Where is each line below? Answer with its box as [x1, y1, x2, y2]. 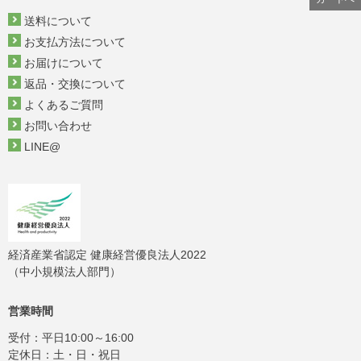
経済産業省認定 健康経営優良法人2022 [8, 248, 206, 262]
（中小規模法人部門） [8, 265, 121, 279]
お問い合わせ [24, 119, 92, 133]
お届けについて [24, 56, 103, 70]
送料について [24, 15, 92, 28]
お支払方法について [24, 35, 126, 49]
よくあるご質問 [24, 98, 103, 112]
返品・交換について [24, 77, 126, 91]
